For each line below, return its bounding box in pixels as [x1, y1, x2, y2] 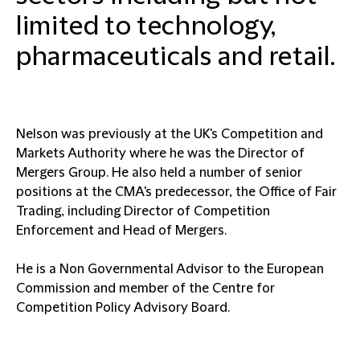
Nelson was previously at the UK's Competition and [16, 127, 323, 141]
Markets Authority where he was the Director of [16, 146, 305, 161]
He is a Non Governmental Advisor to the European [16, 262, 324, 276]
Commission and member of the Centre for [16, 281, 275, 296]
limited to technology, [16, 12, 276, 42]
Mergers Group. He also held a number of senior [16, 166, 302, 180]
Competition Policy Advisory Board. [16, 301, 230, 315]
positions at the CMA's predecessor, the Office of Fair [16, 185, 337, 199]
